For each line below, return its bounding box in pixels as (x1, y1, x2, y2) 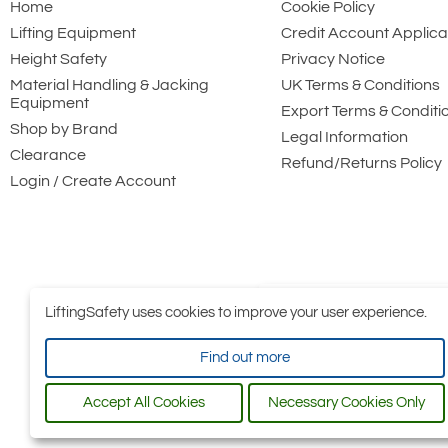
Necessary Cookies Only (267, 395, 425, 410)
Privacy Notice (280, 51, 385, 68)
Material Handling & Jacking (10, 77, 209, 94)
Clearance (10, 147, 86, 164)
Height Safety (10, 51, 107, 68)
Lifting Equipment (10, 25, 136, 42)
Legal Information (280, 129, 408, 146)
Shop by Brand (10, 121, 118, 138)
